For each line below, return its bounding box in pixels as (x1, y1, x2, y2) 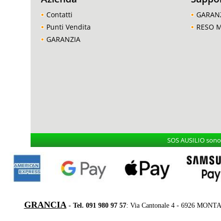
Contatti (46, 10, 73, 19)
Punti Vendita (46, 22, 91, 32)
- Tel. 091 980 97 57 (66, 201, 126, 209)
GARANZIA (46, 35, 80, 44)
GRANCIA (24, 199, 67, 210)
